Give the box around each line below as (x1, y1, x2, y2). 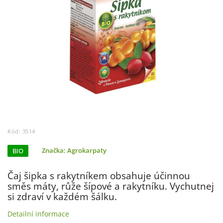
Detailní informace (7, 209, 69, 219)
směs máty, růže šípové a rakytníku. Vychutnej (7, 180, 214, 193)
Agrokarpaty (67, 146, 107, 155)
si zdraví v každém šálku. (7, 190, 117, 203)
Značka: (42, 146, 67, 155)
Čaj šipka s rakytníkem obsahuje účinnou (7, 169, 190, 182)
